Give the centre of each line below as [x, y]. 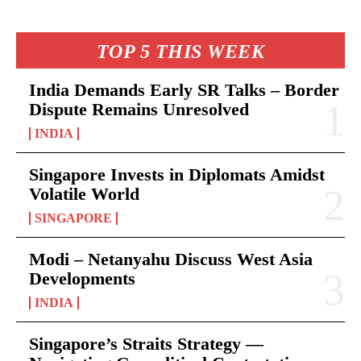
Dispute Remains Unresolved [139, 109]
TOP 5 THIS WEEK [180, 51]
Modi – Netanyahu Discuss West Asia [171, 259]
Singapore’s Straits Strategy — [146, 343]
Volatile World [84, 193]
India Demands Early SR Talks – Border [184, 89]
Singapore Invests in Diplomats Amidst [177, 174]
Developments [82, 278]
